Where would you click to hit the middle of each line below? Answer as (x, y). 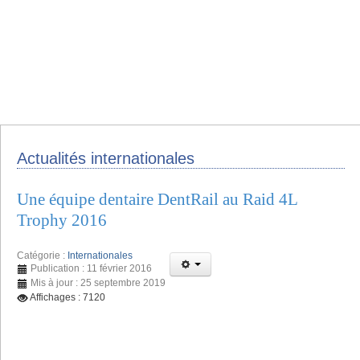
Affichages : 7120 (67, 297)
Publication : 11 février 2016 (91, 268)
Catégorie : (42, 255)
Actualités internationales (106, 158)
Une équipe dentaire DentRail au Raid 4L (157, 200)
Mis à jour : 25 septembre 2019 (98, 282)
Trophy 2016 (62, 221)
